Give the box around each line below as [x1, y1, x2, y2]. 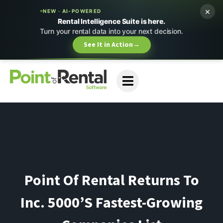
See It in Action [83, 40, 133, 50]
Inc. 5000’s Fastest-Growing [20, 192, 203, 212]
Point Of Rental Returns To [24, 170, 199, 189]
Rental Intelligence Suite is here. [58, 17, 165, 25]
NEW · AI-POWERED [43, 8, 102, 14]
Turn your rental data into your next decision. [40, 27, 183, 35]
